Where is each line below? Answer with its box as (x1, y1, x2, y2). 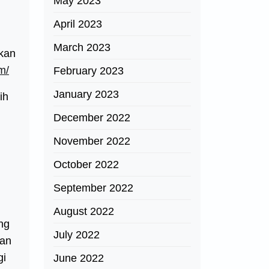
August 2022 (53, 205, 114, 217)
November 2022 (53, 135, 130, 147)
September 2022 (53, 182, 133, 194)
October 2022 (53, 159, 119, 171)
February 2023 (53, 65, 124, 77)
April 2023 (53, 18, 102, 30)
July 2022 (53, 229, 100, 241)
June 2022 (53, 252, 104, 264)
